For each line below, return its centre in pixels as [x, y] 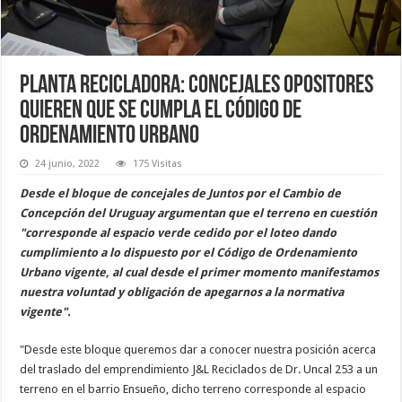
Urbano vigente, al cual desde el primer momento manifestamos [200, 272]
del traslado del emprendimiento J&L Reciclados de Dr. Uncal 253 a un [199, 369]
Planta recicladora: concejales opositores [197, 86]
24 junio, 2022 [68, 163]
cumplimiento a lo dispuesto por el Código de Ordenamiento [189, 252]
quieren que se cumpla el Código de [161, 111]
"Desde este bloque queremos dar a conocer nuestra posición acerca [198, 349]
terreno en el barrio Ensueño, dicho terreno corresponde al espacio [193, 389]
